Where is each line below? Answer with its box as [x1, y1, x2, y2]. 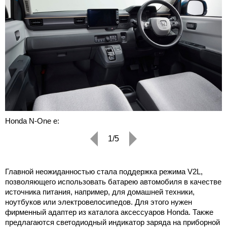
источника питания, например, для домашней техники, [5, 187, 195, 197]
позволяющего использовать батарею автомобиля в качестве [5, 177, 221, 186]
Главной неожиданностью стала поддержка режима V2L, [5, 167, 203, 176]
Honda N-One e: [5, 117, 59, 126]
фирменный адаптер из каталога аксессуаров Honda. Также [5, 208, 213, 217]
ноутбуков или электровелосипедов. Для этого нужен [5, 198, 192, 207]
